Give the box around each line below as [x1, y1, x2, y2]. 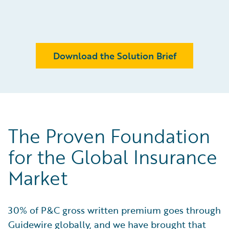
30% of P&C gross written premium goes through [8, 203, 221, 217]
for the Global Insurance [8, 143, 217, 171]
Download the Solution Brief [53, 49, 176, 63]
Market [8, 164, 67, 192]
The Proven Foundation [8, 122, 210, 150]
